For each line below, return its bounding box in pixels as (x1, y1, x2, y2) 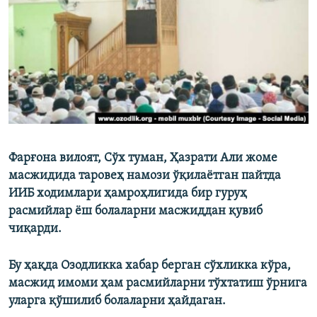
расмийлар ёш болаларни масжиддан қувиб (8, 204, 263, 219)
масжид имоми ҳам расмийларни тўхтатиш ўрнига (8, 277, 307, 291)
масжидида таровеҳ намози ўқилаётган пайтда (8, 169, 281, 183)
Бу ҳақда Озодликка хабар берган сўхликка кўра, (8, 259, 291, 273)
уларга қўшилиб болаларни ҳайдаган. (8, 294, 226, 309)
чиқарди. (8, 222, 62, 236)
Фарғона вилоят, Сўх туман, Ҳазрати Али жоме (8, 151, 277, 166)
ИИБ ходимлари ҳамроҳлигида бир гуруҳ (8, 187, 247, 201)
